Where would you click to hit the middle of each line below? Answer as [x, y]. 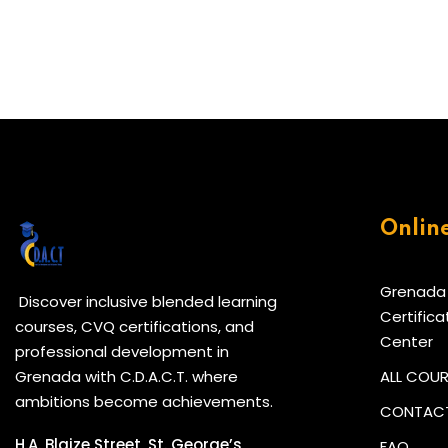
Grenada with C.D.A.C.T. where [126, 376]
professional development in [122, 351]
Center [406, 341]
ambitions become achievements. [144, 401]
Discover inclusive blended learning [146, 301]
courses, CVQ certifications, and [134, 326]
